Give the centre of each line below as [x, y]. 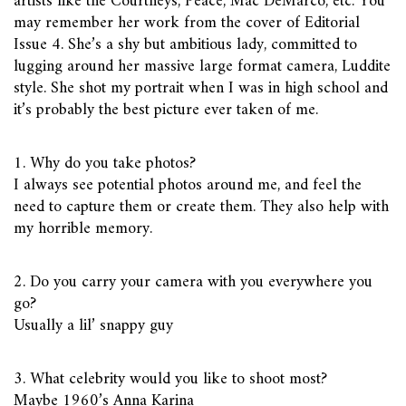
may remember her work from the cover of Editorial [187, 23]
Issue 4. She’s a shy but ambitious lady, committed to [185, 44]
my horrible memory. [83, 228]
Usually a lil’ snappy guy [93, 325]
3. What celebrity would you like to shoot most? [170, 379]
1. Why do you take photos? [105, 163]
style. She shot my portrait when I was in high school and [201, 88]
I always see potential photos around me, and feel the [188, 185]
